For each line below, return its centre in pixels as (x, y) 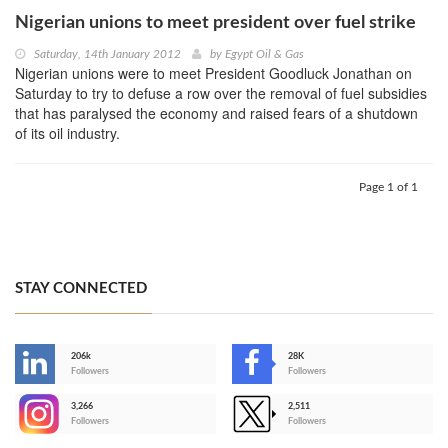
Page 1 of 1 (388, 187)
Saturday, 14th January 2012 (107, 54)
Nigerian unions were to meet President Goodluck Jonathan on (213, 73)
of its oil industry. (67, 133)
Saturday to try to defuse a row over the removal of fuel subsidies (221, 93)
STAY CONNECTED (81, 289)
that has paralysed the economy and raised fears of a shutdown (216, 113)
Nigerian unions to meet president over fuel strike (215, 23)
